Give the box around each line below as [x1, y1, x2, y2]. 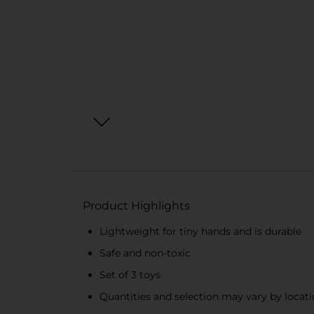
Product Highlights [83, 199, 190, 212]
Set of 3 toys [100, 268, 161, 281]
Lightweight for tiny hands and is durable [100, 225, 301, 238]
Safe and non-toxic [100, 247, 191, 259]
